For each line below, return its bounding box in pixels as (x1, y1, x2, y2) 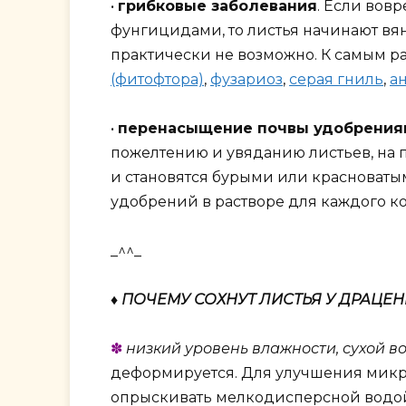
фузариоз (210, 70, 283, 88)
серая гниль (289, 70, 383, 88)
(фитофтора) (111, 70, 204, 88)
